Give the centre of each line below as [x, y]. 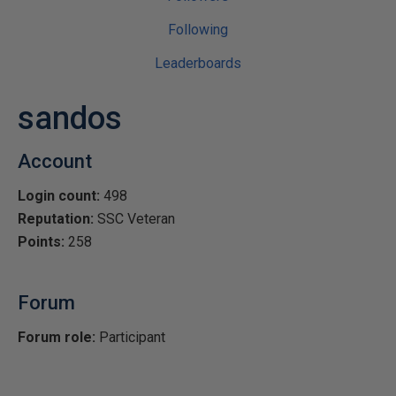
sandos [70, 118]
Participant [130, 337]
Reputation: [56, 219]
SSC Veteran [134, 219]
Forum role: [57, 337]
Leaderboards [198, 63]
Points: [41, 242]
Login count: [59, 196]
